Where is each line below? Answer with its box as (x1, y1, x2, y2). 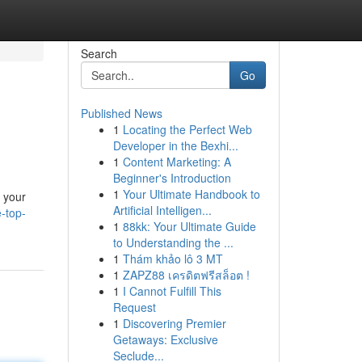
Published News (80, 105, 162, 121)
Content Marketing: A (122, 154, 231, 170)
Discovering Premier (122, 315, 226, 331)
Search (80, 45, 117, 61)
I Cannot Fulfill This (122, 283, 221, 299)
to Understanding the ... (112, 234, 234, 250)
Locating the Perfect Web (122, 121, 252, 137)
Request (112, 299, 156, 315)
